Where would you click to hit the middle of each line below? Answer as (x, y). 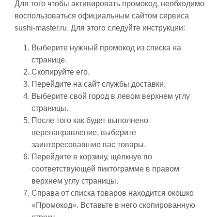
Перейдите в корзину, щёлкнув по (92, 157)
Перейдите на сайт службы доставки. (99, 84)
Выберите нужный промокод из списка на (106, 48)
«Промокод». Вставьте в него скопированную (113, 205)
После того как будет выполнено (90, 120)
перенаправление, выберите (84, 132)
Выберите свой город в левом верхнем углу (111, 96)
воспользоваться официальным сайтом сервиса (102, 16)
